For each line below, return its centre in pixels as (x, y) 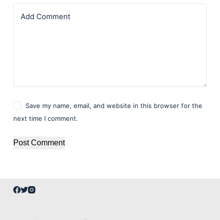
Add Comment (45, 16)
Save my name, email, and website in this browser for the (114, 106)
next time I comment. (45, 118)
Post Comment (39, 143)
